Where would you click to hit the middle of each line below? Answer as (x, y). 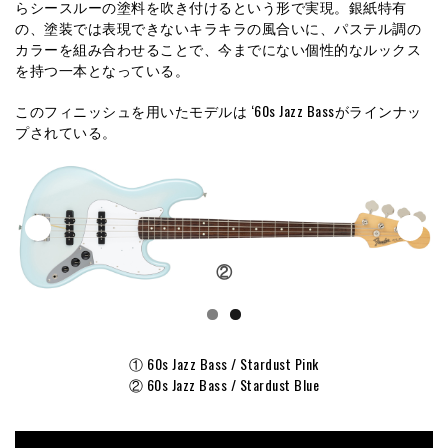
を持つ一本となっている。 (102, 70)
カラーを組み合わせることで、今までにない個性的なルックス (218, 49)
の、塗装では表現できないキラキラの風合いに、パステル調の (218, 28)
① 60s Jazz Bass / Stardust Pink (224, 364)
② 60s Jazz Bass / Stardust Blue (224, 385)
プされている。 (66, 132)
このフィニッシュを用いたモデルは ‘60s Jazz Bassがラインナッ (218, 111)
